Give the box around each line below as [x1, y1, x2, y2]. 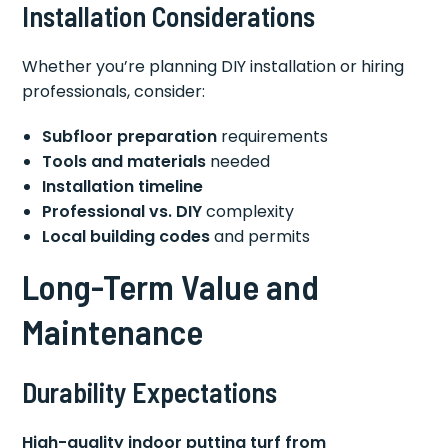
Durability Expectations [22, 374, 278, 409]
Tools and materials [42, 149, 207, 173]
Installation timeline [42, 174, 204, 198]
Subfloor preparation [42, 124, 218, 148]
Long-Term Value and [22, 264, 320, 307]
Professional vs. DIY [42, 199, 203, 223]
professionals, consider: [22, 79, 206, 103]
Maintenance [22, 309, 204, 352]
